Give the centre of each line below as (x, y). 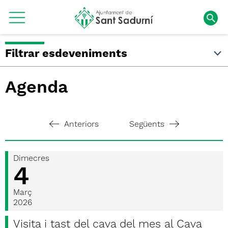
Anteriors (81, 125)
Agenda (37, 88)
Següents (147, 125)
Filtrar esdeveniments (66, 54)
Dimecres (31, 159)
